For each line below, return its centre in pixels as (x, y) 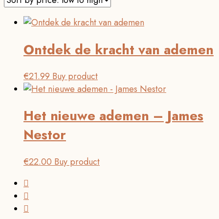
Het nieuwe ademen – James (113, 116)
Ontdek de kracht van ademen (119, 49)
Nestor (45, 135)
